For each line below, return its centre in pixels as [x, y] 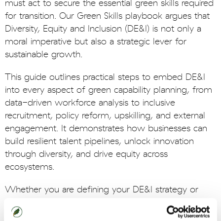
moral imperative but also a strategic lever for [96, 42]
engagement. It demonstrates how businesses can [106, 129]
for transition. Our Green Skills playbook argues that [107, 16]
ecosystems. [30, 167]
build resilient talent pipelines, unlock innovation [99, 141]
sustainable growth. [44, 55]
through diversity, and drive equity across [86, 154]
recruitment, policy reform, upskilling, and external [105, 116]
